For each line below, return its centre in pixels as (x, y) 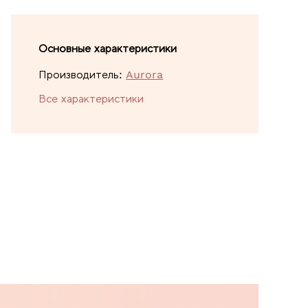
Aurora (144, 74)
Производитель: (80, 74)
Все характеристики (91, 98)
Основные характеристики (108, 48)
